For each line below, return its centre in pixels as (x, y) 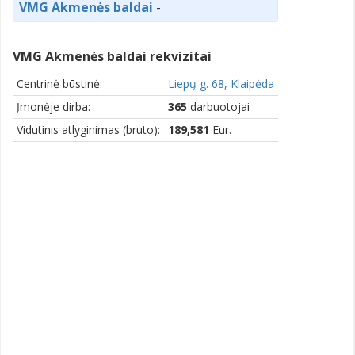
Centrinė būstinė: (59, 83)
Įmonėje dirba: (53, 106)
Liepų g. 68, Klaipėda (221, 83)
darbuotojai (218, 106)
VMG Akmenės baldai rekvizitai (112, 56)
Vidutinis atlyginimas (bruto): (88, 129)
